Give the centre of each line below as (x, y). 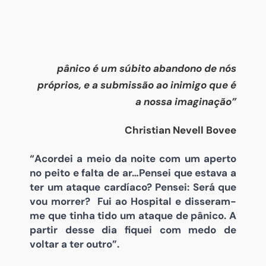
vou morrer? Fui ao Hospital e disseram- (133, 202)
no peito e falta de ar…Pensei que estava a (133, 173)
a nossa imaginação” (186, 101)
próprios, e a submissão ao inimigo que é (137, 85)
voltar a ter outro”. (75, 244)
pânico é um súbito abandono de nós (147, 68)
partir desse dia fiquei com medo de (133, 230)
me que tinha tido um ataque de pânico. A (133, 216)
